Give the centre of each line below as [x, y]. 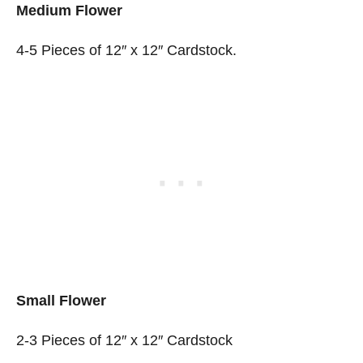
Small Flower [61, 300]
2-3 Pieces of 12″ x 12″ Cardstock [124, 340]
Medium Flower [69, 10]
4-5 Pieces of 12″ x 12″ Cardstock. [126, 50]
